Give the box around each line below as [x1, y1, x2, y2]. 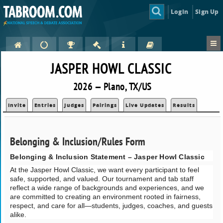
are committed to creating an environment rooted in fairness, [10, 192, 201, 201]
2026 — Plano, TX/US [73, 80, 152, 93]
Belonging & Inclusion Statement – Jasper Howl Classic [10, 152, 205, 161]
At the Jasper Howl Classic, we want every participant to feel [10, 165, 200, 174]
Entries [34, 102, 56, 109]
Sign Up [195, 7, 219, 16]
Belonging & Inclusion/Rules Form [10, 134, 146, 149]
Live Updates [125, 102, 165, 109]
